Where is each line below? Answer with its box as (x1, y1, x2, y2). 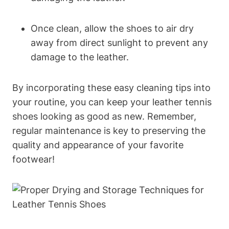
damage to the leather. (31, 52, 129, 62)
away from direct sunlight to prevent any (31, 37, 208, 48)
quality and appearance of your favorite (12, 140, 184, 150)
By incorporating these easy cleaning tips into (12, 82, 211, 93)
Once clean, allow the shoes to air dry (31, 23, 194, 34)
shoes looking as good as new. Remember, (12, 111, 196, 122)
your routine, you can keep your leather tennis (12, 97, 212, 107)
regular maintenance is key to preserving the (12, 125, 205, 136)
